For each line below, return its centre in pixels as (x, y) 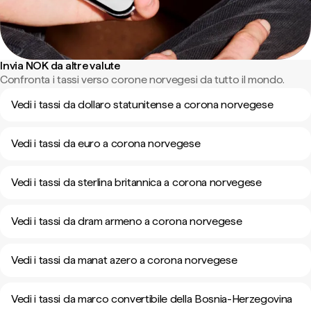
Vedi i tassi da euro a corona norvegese (106, 143)
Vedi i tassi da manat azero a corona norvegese (124, 260)
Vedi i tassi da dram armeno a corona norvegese (127, 221)
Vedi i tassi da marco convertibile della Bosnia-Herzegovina (152, 299)
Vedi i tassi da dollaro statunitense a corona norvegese (142, 104)
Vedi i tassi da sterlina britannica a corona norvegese (136, 182)
